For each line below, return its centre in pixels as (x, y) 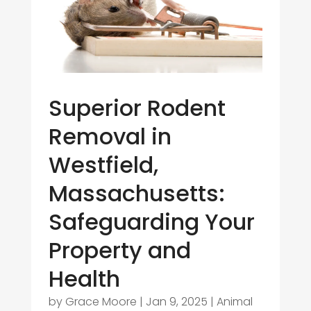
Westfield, (103, 165)
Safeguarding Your (151, 222)
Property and (119, 250)
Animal (234, 302)
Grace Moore (101, 302)
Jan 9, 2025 (176, 302)
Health (84, 279)
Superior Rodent (137, 108)
